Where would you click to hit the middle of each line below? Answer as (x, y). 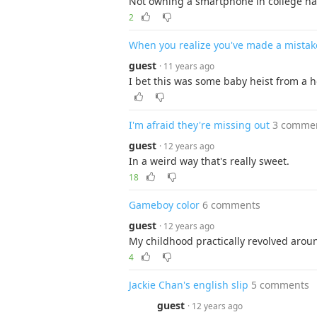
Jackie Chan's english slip (189, 285)
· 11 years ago (187, 66)
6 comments (231, 205)
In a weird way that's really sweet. (209, 161)
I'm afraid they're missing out (199, 125)
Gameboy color (164, 205)
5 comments (280, 285)
